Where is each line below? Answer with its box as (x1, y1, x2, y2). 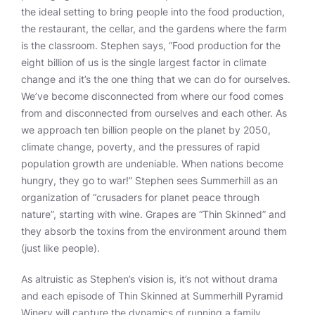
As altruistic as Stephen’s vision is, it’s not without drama (21, 273, 278, 285)
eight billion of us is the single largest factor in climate (21, 56, 266, 68)
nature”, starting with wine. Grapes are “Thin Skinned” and (21, 208, 286, 220)
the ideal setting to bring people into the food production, (21, 6, 285, 18)
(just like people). (21, 242, 100, 254)
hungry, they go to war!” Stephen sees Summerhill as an (21, 174, 278, 186)
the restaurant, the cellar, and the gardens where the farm (21, 22, 287, 34)
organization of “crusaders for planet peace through (21, 191, 259, 203)
